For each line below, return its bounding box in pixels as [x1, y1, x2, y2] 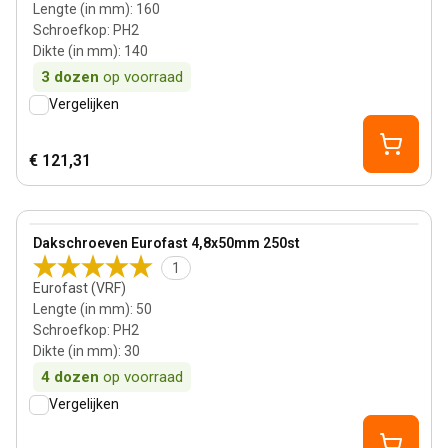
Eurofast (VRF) [33, 280, 126, 296]
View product [28, 224, 120, 243]
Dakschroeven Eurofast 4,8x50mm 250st [33, 235, 300, 251]
